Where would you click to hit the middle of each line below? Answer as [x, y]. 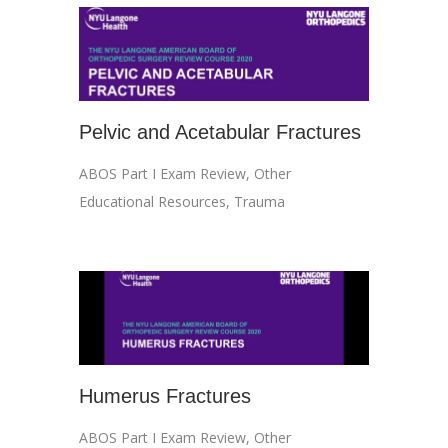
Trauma [259, 201]
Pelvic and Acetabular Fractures [220, 132]
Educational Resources [152, 201]
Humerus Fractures [165, 396]
